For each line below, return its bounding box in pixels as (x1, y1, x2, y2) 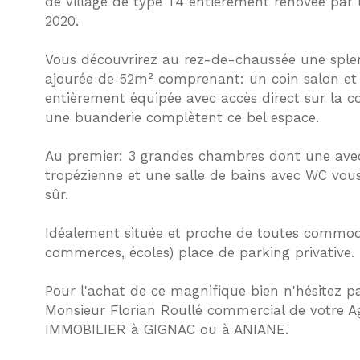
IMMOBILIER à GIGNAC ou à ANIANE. (44, 321, 288, 338)
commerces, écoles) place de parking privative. (44, 244, 354, 261)
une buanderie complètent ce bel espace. (44, 109, 319, 126)
